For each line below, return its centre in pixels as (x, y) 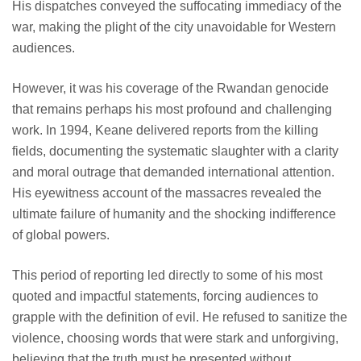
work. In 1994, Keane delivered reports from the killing (165, 131)
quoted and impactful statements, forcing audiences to (165, 297)
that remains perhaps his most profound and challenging (172, 110)
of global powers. (61, 235)
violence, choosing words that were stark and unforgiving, (175, 338)
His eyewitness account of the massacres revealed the (167, 193)
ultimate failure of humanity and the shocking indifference (174, 214)
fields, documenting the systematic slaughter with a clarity (175, 151)
